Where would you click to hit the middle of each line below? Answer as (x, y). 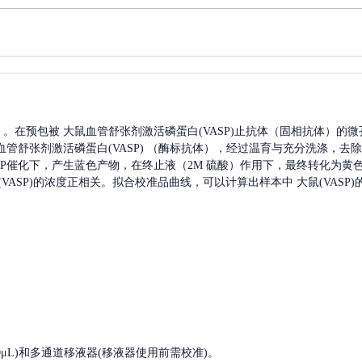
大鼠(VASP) (326, 183)
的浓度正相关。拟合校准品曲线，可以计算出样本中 (163, 183)
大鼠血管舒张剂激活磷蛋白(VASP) (149, 132)
